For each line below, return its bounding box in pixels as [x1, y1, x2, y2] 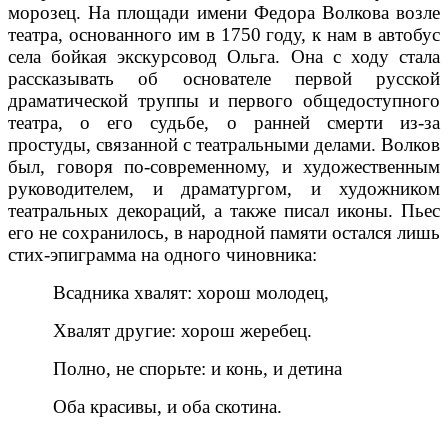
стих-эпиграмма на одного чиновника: [8, 243, 317, 265]
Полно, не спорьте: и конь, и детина [8, 357, 342, 379]
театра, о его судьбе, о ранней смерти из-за [8, 111, 440, 133]
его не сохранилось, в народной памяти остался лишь [8, 221, 440, 243]
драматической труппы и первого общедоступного [8, 89, 440, 111]
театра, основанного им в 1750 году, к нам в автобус [8, 23, 440, 45]
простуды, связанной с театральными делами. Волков [8, 133, 440, 155]
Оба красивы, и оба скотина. [8, 395, 282, 417]
